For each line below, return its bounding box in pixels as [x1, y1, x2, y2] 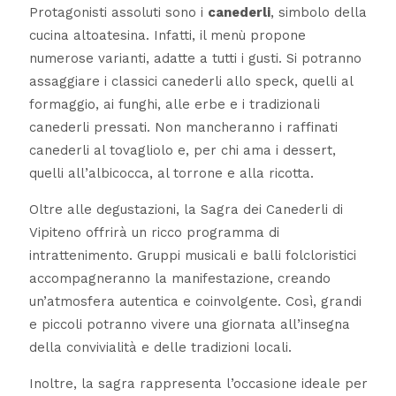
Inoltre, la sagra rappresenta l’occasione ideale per [28, 376, 368, 392]
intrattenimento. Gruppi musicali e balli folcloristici [28, 247, 356, 264]
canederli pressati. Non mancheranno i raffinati [28, 119, 338, 136]
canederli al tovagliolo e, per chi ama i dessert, [28, 142, 336, 159]
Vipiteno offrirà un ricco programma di [28, 225, 279, 241]
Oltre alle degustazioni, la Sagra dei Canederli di [28, 202, 343, 218]
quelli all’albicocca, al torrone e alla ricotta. [28, 165, 314, 182]
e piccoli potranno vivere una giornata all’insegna [28, 316, 350, 333]
